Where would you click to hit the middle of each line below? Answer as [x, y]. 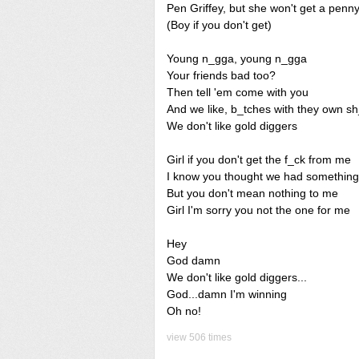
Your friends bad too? [221, 75]
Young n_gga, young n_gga [237, 58]
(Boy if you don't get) [219, 25]
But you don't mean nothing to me [252, 193]
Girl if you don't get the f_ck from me [259, 159]
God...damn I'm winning [227, 294]
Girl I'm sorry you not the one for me [258, 210]
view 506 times [199, 337]
